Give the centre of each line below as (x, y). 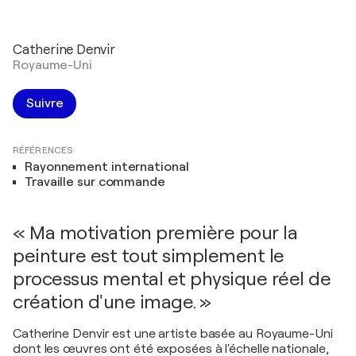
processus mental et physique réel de (172, 279)
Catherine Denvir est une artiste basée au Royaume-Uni (173, 334)
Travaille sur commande (95, 182)
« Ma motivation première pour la (155, 233)
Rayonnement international (107, 167)
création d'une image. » (112, 302)
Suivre (45, 103)
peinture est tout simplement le (149, 256)
